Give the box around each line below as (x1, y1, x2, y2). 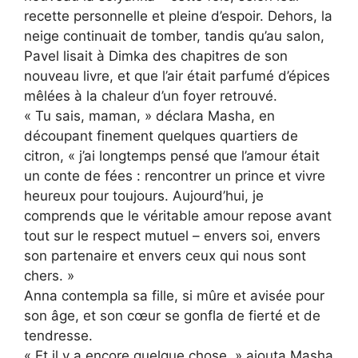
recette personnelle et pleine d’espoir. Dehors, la (24, 7, 332, 24)
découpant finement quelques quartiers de (24, 127, 298, 144)
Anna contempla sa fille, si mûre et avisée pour (24, 287, 324, 304)
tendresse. (24, 327, 93, 344)
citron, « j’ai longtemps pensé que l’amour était (24, 147, 320, 164)
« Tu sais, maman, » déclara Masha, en (24, 107, 275, 124)
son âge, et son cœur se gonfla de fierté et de (24, 307, 320, 324)
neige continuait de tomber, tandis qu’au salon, (24, 27, 324, 44)
